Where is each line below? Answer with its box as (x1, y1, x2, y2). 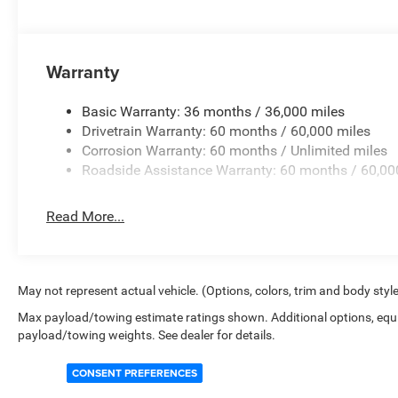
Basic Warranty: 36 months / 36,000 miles (82, 102, 346, 120)
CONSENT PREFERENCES (72, 365, 197, 380)
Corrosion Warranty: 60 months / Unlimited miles (82, 141, 388, 159)
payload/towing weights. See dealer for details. (18, 327, 275, 342)
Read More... (46, 207, 125, 225)
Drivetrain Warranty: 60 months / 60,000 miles (82, 122, 371, 139)
